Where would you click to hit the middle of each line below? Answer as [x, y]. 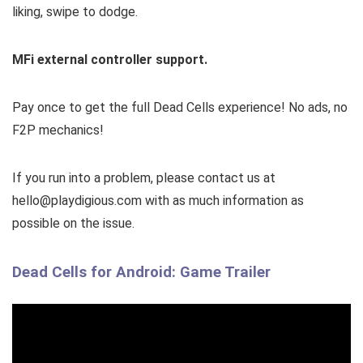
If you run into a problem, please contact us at [144, 178]
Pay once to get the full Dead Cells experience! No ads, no [180, 108]
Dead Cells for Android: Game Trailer [141, 273]
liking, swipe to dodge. [75, 12]
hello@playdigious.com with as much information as [158, 201]
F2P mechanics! [58, 130]
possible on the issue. [73, 224]
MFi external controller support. [110, 60]
